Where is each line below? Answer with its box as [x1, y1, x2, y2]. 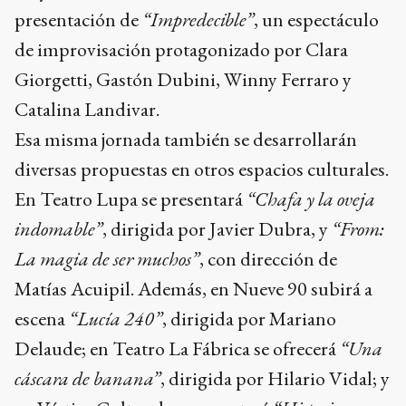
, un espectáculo [254, 5, 379, 33]
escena [14, 304, 69, 332]
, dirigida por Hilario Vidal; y [160, 364, 390, 391]
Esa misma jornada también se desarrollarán [14, 125, 357, 152]
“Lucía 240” [69, 304, 162, 332]
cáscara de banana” [14, 364, 160, 391]
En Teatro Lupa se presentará [14, 185, 246, 212]
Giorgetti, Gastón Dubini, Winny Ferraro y [14, 65, 352, 92]
